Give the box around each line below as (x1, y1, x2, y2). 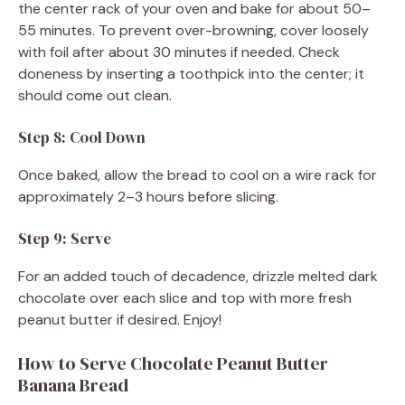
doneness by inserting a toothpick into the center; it (18, 63, 364, 83)
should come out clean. (18, 85, 172, 105)
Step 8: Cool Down (18, 126, 146, 148)
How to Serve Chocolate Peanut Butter (18, 350, 328, 376)
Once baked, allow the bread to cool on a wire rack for (18, 165, 377, 184)
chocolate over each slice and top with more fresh (18, 287, 352, 307)
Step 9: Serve (18, 227, 111, 250)
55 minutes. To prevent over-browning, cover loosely (18, 20, 369, 40)
